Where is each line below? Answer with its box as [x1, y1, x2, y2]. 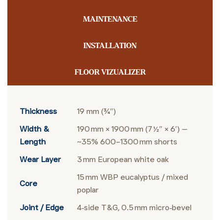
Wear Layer [20, 155, 61, 164]
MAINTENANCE [82, 13, 137, 26]
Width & [20, 124, 49, 134]
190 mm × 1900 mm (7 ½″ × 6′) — [77, 124, 188, 134]
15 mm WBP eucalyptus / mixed [77, 172, 188, 182]
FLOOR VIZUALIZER [74, 66, 146, 79]
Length [20, 137, 46, 146]
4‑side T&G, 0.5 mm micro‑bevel [77, 203, 192, 212]
